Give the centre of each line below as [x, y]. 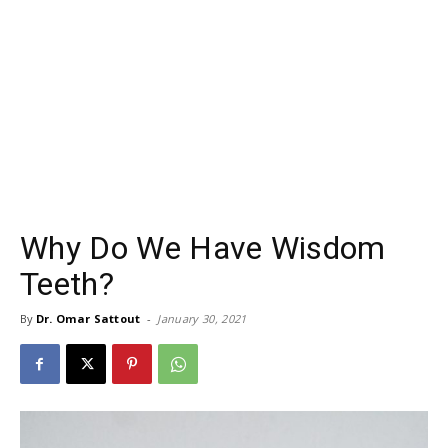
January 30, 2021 [202, 318]
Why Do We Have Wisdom [203, 248]
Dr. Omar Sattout [88, 318]
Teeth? [67, 284]
